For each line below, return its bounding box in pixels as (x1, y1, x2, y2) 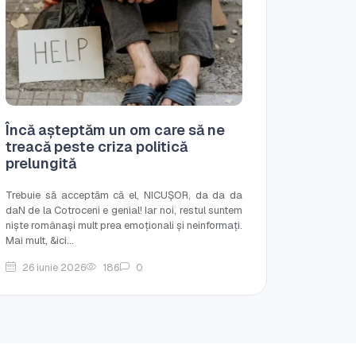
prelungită (6, 153, 76, 172)
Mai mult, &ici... (6, 233, 74, 247)
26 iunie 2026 (22, 260, 86, 274)
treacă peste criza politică (6, 137, 188, 156)
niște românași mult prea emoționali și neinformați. (6, 218, 242, 232)
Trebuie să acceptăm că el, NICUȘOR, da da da (6, 188, 242, 202)
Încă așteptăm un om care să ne (6, 120, 225, 139)
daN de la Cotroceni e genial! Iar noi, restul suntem (6, 203, 242, 217)
